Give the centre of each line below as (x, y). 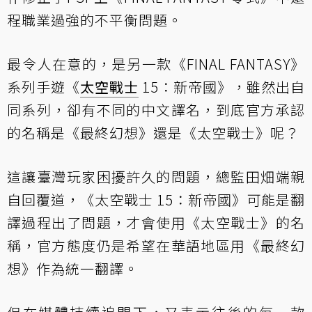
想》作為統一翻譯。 (73, 269)
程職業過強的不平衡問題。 (95, 20)
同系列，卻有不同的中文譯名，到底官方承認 (156, 110)
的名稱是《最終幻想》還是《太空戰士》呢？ (153, 133)
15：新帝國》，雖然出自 (222, 87)
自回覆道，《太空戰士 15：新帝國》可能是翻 (156, 200)
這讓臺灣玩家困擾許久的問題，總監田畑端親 (156, 177)
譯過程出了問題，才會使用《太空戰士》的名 (156, 223)
